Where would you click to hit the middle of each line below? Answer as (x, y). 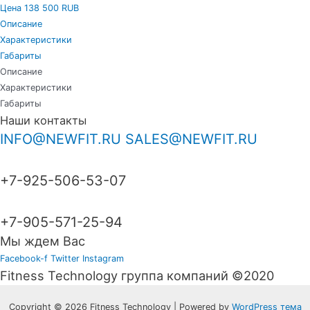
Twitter (65, 258)
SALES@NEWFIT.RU (191, 139)
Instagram (103, 258)
